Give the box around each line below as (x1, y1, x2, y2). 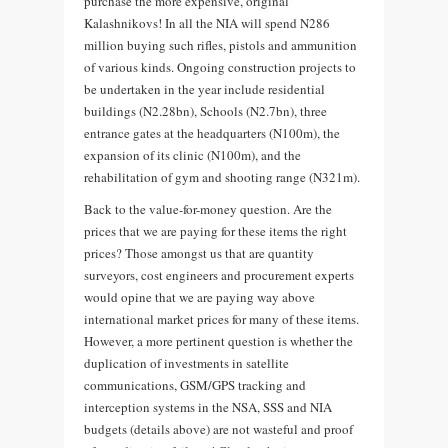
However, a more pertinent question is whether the (84, 331, 353, 350)
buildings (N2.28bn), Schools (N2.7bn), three (84, 101, 327, 120)
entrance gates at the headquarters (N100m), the (84, 123, 340, 142)
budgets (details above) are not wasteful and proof (84, 419, 353, 438)
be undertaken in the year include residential (84, 79, 325, 98)
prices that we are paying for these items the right (84, 221, 347, 240)
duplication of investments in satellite (84, 353, 289, 372)
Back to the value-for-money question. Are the (84, 199, 332, 218)
